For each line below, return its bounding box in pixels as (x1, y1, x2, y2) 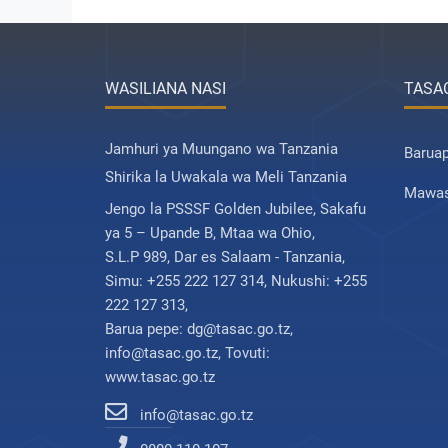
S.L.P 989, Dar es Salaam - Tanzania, (105, 248, 345, 266)
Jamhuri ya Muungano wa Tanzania (105, 140, 338, 158)
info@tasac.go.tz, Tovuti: (105, 344, 270, 362)
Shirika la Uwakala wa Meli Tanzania (105, 168, 347, 186)
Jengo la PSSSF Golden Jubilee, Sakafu (105, 200, 366, 218)
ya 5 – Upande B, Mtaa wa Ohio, (105, 224, 315, 242)
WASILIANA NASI (105, 79, 226, 98)
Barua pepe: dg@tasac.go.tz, (105, 320, 293, 338)
